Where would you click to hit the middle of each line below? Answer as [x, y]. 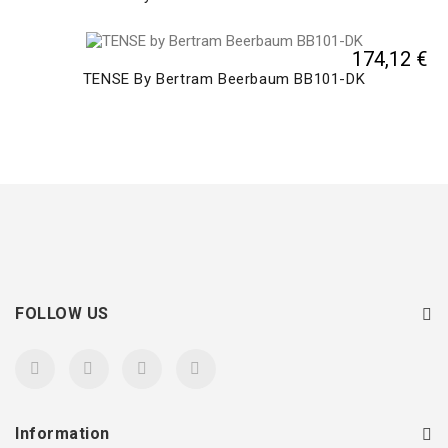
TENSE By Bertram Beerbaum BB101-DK [224, 78]
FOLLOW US [62, 313]
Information [62, 433]
